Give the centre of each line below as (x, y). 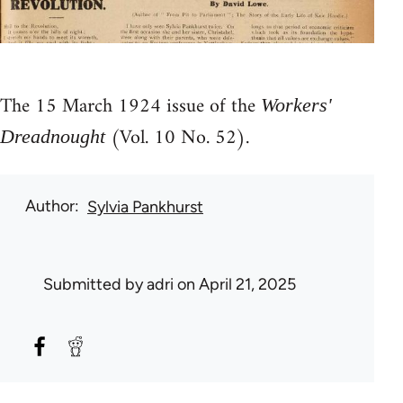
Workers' (296, 104)
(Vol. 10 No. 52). (177, 138)
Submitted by (95, 284)
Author (50, 206)
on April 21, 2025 (235, 284)
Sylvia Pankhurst (145, 206)
